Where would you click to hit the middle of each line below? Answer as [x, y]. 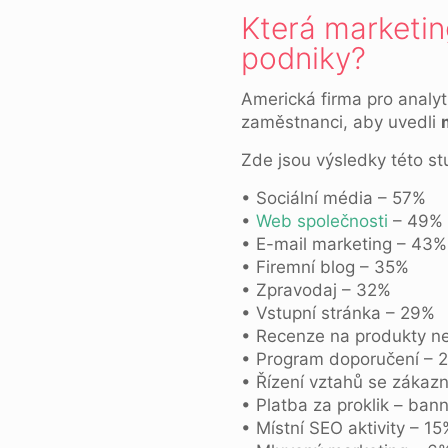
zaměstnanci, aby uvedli [340, 122]
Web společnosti [321, 221]
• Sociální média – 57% [333, 198]
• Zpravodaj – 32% [315, 290]
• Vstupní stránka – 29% [337, 313]
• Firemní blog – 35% [324, 267]
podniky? [303, 58]
